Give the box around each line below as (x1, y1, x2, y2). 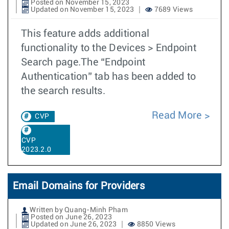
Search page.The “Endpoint (21, 57, 146, 67)
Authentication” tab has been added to (21, 72, 196, 82)
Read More (152, 110, 202, 121)
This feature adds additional (21, 29, 149, 39)
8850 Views (135, 221, 175, 228)
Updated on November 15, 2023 (29, 6, 134, 13)
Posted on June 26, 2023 (29, 214, 112, 221)
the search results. (21, 86, 105, 96)
